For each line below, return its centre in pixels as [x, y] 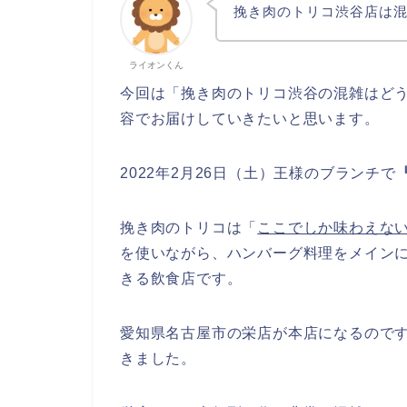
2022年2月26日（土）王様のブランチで [258, 173]
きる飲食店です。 [181, 278]
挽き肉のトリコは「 [189, 227]
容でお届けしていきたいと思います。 [250, 118]
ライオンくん [156, 65]
